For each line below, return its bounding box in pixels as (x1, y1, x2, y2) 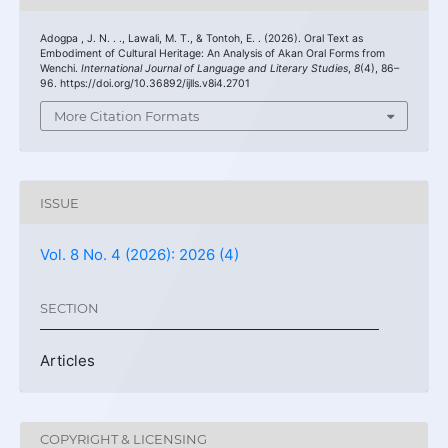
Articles (40, 351, 95, 371)
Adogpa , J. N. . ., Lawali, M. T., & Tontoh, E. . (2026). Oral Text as (40, 31, 363, 45)
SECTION (39, 299, 99, 316)
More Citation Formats (54, 108, 200, 125)
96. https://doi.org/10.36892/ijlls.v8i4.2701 (40, 76, 250, 90)
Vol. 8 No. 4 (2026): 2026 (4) (40, 245, 239, 265)
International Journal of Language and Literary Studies (81, 61, 348, 75)
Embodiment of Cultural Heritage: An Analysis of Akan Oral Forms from (40, 46, 385, 60)
